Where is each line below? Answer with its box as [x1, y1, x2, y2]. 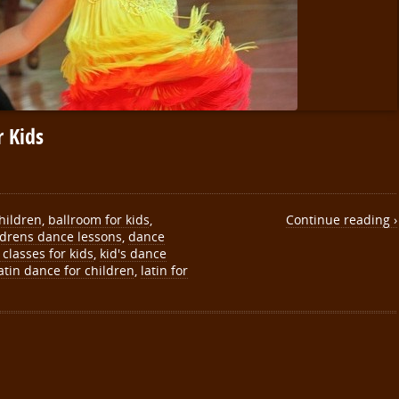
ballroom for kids [48, 211, 150, 228]
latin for [141, 262, 188, 279]
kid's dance [100, 245, 167, 262]
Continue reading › [286, 211, 397, 228]
